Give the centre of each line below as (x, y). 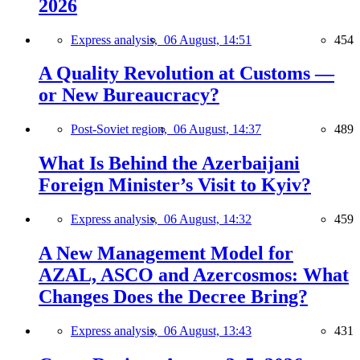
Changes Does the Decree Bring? (173, 297)
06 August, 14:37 (217, 129)
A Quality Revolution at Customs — (186, 74)
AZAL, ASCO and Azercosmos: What (194, 275)
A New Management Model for (166, 254)
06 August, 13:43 (208, 330)
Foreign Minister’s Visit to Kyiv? (175, 185)
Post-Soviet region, (122, 129)
